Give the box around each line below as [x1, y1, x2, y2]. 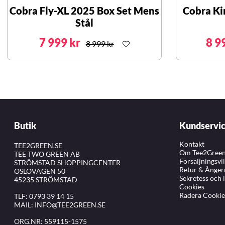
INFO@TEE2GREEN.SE [35, 200, 105, 209]
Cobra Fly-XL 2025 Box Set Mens [10, 5, 159, 17]
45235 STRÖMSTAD [14, 175, 77, 184]
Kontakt [179, 140, 204, 149]
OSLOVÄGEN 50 [14, 167, 65, 176]
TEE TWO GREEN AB [14, 150, 80, 159]
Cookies [179, 182, 204, 191]
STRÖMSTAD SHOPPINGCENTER [14, 158, 121, 167]
